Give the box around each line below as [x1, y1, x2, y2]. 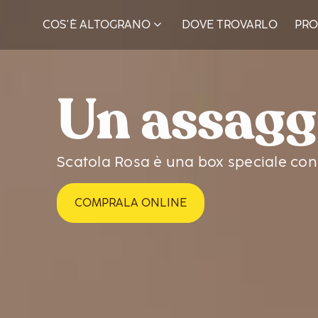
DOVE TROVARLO [182, 18, 278, 31]
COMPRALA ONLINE [75, 196, 187, 209]
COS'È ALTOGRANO [43, 18, 150, 31]
